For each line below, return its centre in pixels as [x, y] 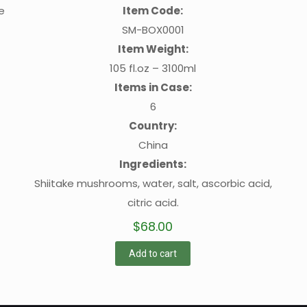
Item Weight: [153, 49]
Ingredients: [153, 164]
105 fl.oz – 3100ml [153, 68]
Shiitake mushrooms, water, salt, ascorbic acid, [153, 183]
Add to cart [153, 253]
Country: [153, 125]
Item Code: [153, 10]
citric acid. [153, 202]
